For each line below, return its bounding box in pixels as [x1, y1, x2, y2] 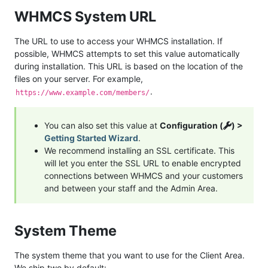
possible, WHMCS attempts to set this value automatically [14, 48, 240, 59]
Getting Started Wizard [44, 133, 138, 144]
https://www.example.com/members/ [15, 88, 150, 97]
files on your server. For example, [14, 74, 143, 84]
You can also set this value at [44, 120, 160, 131]
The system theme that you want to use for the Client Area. [14, 250, 245, 261]
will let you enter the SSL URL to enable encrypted [44, 158, 241, 169]
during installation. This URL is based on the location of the [14, 61, 243, 72]
